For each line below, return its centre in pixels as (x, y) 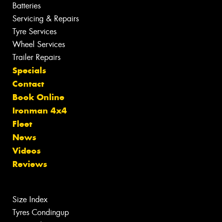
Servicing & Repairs (46, 19)
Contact (28, 84)
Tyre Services (34, 32)
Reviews (30, 164)
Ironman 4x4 (40, 111)
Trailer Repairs (36, 57)
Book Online (38, 97)
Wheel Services (39, 45)
